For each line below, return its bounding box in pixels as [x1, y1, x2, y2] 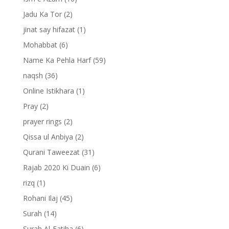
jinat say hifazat [22, 24, 75, 34]
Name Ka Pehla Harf [22, 55, 91, 65]
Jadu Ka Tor [22, 9, 62, 19]
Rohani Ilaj [22, 193, 58, 203]
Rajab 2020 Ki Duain [22, 162, 90, 172]
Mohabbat [22, 39, 57, 50]
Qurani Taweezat [22, 147, 80, 157]
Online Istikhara [22, 85, 74, 96]
